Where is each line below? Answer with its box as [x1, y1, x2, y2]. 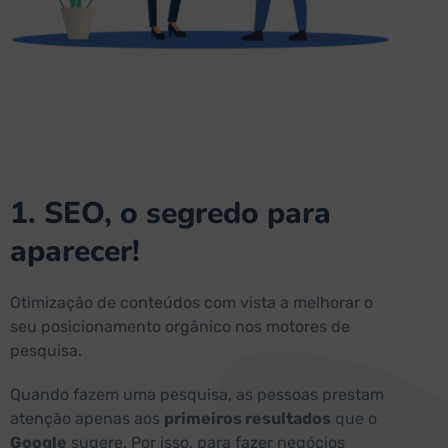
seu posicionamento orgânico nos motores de [10, 317, 350, 337]
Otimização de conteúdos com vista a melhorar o [10, 293, 373, 313]
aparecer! [10, 231, 140, 273]
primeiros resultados [164, 409, 331, 429]
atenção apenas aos [10, 409, 164, 429]
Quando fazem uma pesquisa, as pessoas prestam [10, 385, 384, 405]
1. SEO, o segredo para [10, 193, 331, 235]
